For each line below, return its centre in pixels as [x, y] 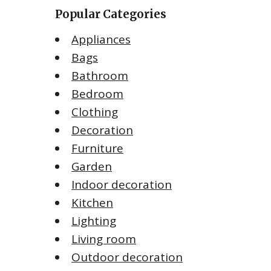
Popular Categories [111, 14]
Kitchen [92, 202]
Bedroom [97, 93]
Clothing [95, 112]
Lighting [94, 220]
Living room [104, 239]
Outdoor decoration [127, 257]
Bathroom [100, 75]
